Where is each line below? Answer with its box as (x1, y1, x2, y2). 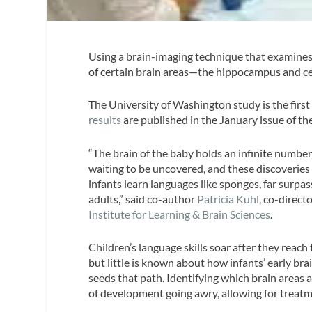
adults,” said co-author (88, 192, 198, 205)
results (88, 113, 122, 127)
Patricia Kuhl (197, 192, 260, 205)
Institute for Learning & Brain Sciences (88, 207, 271, 221)
